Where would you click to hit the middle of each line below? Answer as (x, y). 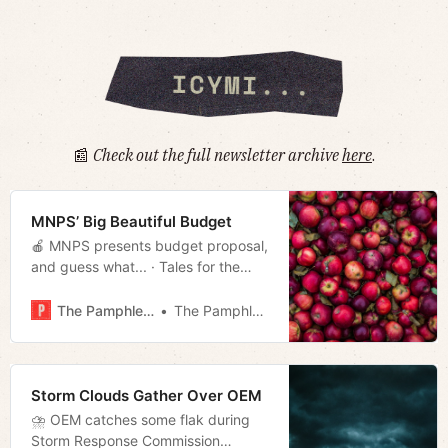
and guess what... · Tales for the (135, 267)
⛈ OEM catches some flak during (140, 420)
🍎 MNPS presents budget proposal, (149, 246)
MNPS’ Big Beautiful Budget (131, 222)
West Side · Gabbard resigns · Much (148, 288)
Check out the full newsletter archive (217, 155)
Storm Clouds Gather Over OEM (146, 396)
